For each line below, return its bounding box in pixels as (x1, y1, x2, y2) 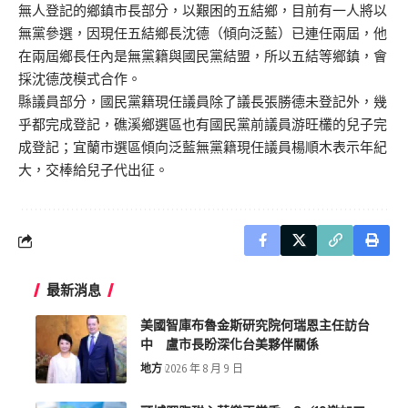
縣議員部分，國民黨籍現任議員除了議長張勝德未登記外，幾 (18, 93, 387, 111)
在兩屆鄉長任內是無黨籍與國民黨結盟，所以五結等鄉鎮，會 (18, 47, 387, 66)
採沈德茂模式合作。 (18, 70, 141, 88)
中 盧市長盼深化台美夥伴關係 (140, 336, 319, 352)
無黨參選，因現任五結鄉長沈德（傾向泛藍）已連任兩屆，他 (18, 25, 387, 43)
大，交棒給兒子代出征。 (18, 161, 168, 179)
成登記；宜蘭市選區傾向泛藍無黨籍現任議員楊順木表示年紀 (18, 138, 387, 157)
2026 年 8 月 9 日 (166, 362, 243, 376)
